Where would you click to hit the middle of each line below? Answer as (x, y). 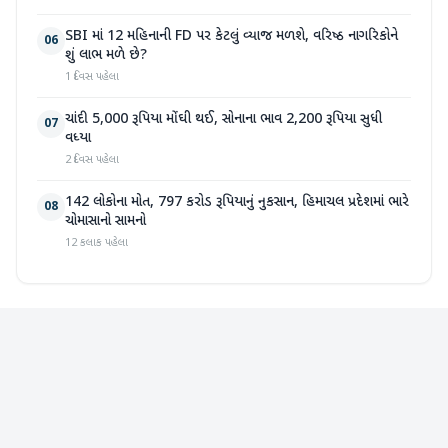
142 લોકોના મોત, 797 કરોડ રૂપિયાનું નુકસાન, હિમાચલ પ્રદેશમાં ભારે (237, 202)
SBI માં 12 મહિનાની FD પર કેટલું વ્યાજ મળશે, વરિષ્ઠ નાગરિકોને (231, 36)
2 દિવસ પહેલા (92, 160)
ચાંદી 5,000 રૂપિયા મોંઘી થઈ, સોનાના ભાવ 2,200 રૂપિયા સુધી (223, 119)
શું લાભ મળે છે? (106, 55)
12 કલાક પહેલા (96, 243)
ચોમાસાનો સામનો (105, 221)
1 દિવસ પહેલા (92, 77)
